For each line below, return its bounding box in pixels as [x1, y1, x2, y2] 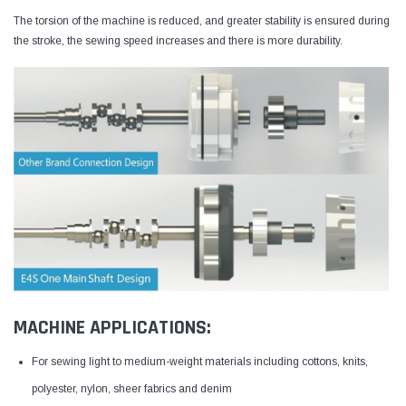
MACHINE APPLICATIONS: [14, 315, 211, 342]
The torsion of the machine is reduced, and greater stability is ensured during [14, 14, 390, 28]
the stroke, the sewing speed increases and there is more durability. [14, 34, 343, 48]
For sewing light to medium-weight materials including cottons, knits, [32, 355, 368, 369]
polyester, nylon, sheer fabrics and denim [32, 382, 240, 396]
